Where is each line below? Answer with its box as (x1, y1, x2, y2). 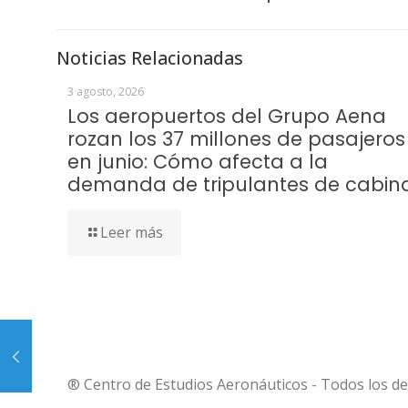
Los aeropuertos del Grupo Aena (67, 102, 386, 129)
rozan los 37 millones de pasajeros (67, 125, 405, 152)
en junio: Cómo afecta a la (67, 148, 328, 175)
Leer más (100, 221, 163, 242)
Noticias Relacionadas (56, 45, 243, 70)
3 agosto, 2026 (67, 83, 144, 99)
